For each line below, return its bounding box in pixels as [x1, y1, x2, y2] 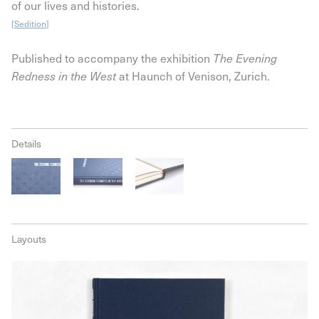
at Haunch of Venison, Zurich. [116, 68, 270, 83]
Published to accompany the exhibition [11, 50, 213, 66]
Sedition [14, 17, 46, 29]
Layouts [11, 232, 46, 246]
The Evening [213, 50, 277, 66]
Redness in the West [11, 68, 116, 83]
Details [11, 136, 41, 150]
